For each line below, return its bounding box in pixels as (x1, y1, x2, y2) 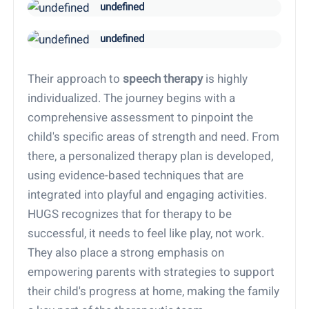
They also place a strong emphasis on (28, 245, 225, 259)
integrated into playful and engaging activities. (28, 187, 268, 201)
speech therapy (123, 71, 203, 86)
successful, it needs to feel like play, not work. (28, 226, 265, 240)
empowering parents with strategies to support (28, 264, 275, 279)
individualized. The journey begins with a (28, 90, 236, 105)
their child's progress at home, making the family (28, 283, 280, 298)
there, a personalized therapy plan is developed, (28, 148, 274, 163)
